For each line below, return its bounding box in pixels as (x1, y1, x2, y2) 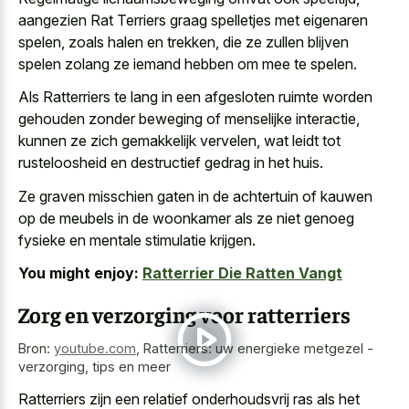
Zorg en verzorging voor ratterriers (18, 300, 351, 329)
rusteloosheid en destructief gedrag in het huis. (18, 153, 323, 173)
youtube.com (54, 341, 136, 357)
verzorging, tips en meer (18, 359, 171, 375)
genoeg (304, 208, 354, 227)
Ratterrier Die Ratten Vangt (142, 264, 342, 283)
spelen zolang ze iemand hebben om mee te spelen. (18, 54, 357, 73)
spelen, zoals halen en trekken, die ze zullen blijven (18, 32, 349, 51)
